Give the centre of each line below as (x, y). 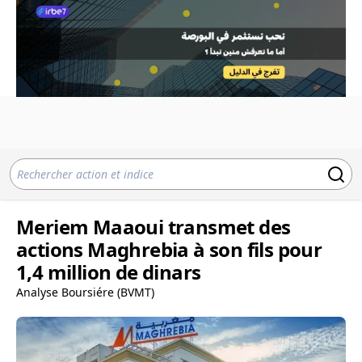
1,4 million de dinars (109, 272)
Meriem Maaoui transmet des (154, 227)
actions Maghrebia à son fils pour (169, 249)
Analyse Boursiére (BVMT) (85, 292)
